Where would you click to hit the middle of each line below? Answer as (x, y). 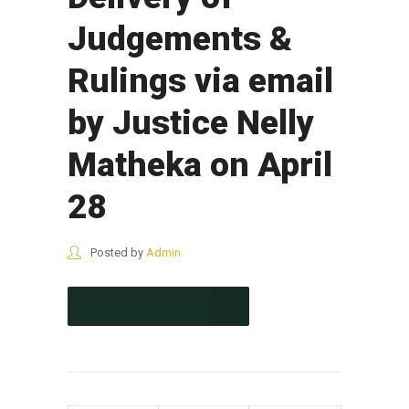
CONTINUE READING (139, 307)
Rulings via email (200, 81)
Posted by (117, 252)
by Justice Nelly (191, 123)
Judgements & (180, 39)
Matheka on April (200, 165)
